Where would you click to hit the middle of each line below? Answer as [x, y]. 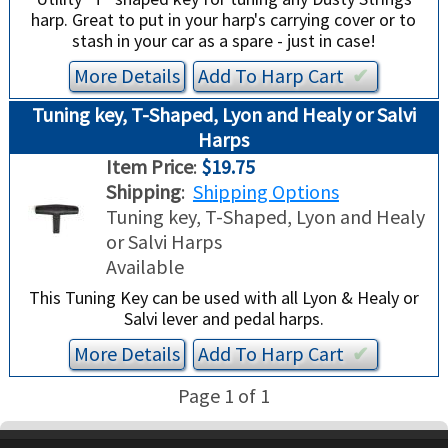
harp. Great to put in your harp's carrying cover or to [224, 20]
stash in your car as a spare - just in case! [223, 41]
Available [144, 267]
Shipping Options [265, 192]
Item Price [149, 167]
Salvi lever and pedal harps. [223, 319]
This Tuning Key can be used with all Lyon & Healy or [223, 298]
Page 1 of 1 [223, 396]
